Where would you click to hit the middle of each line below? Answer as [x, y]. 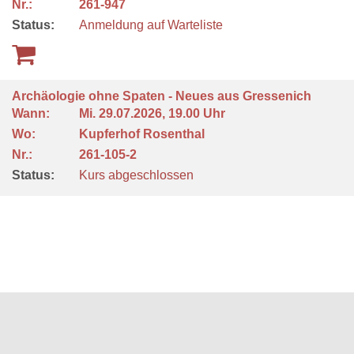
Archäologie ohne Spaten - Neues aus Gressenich [163, 96]
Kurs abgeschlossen [136, 175]
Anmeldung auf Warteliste [151, 25]
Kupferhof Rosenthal [143, 134]
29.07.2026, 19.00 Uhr [164, 113]
